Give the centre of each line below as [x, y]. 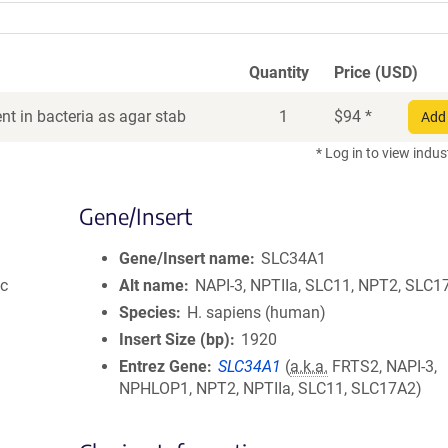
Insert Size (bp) [174, 339]
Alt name [151, 285]
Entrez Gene [163, 366]
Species [147, 312]
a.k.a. [309, 366]
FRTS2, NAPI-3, [383, 366]
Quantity [279, 72]
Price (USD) [376, 72]
